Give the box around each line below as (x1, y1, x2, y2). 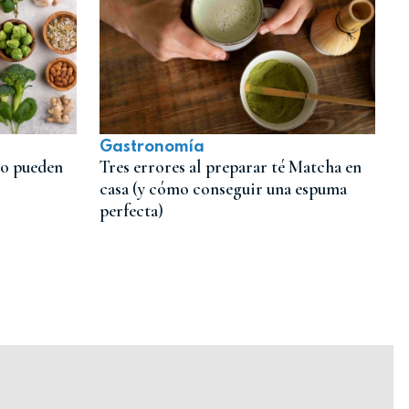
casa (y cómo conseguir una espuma (99, 177, 347, 200)
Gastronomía (99, 138, 204, 155)
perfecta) (99, 199, 163, 222)
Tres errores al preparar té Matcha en (99, 155, 362, 178)
